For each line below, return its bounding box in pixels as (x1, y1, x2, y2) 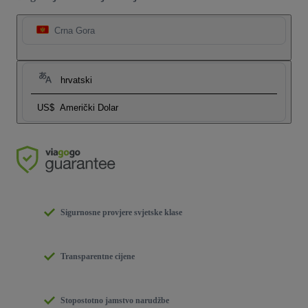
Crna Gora (54, 25, 95, 36)
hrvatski (60, 75, 92, 86)
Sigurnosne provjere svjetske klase (60, 208, 182, 218)
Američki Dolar (60, 102, 118, 113)
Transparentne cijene (60, 252, 135, 262)
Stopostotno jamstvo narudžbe (60, 296, 169, 306)
